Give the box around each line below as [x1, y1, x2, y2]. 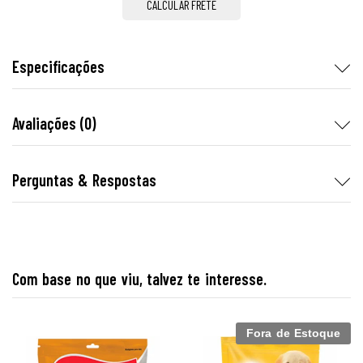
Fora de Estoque [246, 327, 340, 340]
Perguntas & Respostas [12, 170, 156, 190]
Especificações [12, 57, 105, 76]
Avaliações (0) [12, 113, 96, 133]
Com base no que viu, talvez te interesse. [12, 269, 267, 288]
